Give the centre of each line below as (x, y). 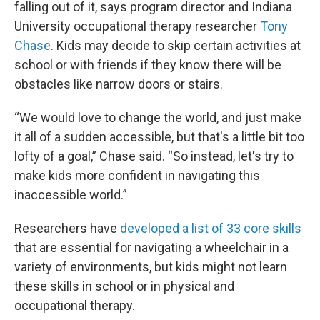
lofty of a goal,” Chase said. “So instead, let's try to (154, 156)
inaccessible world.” (71, 194)
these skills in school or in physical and (124, 286)
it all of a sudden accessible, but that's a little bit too (159, 136)
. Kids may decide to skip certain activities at (176, 45)
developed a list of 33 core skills (211, 228)
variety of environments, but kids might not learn (151, 266)
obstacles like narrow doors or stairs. (119, 84)
